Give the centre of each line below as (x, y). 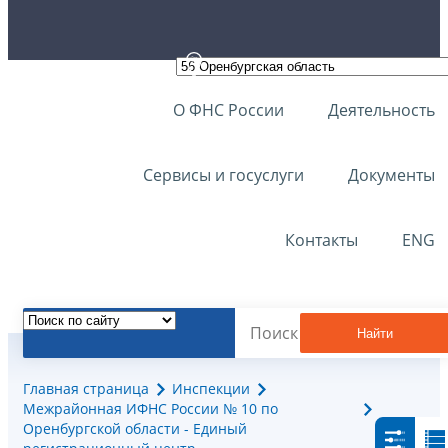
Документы (391, 175)
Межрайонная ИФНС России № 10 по (150, 409)
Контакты (321, 240)
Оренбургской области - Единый (135, 429)
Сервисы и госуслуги (223, 175)
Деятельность (381, 110)
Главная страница (86, 389)
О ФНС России (228, 110)
